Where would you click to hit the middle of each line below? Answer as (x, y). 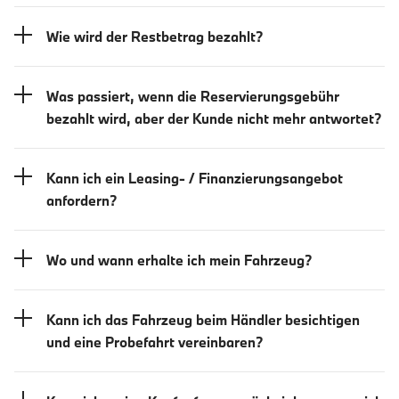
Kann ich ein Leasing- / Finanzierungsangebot (195, 178)
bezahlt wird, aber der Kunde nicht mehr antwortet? (214, 118)
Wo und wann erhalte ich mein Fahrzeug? (179, 260)
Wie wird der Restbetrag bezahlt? (155, 36)
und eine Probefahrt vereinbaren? (155, 342)
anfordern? (81, 200)
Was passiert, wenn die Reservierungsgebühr (193, 96)
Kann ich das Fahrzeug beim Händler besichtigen (203, 319)
